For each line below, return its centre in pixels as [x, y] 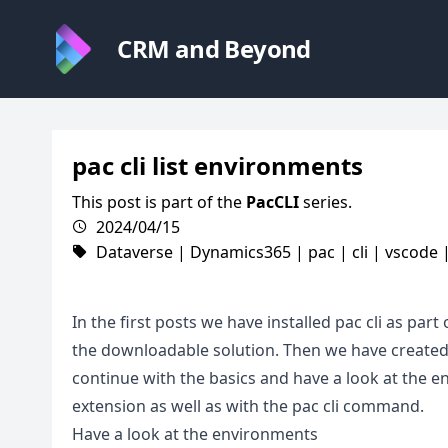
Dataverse [134, 252]
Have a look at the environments [195, 434]
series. [325, 202]
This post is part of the [159, 202]
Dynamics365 [240, 252]
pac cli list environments [217, 165]
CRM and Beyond [214, 48]
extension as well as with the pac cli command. [248, 406]
